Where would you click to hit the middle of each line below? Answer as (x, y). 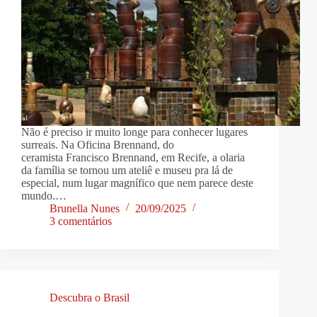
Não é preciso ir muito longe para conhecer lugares (134, 132)
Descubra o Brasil (90, 297)
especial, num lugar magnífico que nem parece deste (137, 183)
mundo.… (44, 195)
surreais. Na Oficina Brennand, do (98, 144)
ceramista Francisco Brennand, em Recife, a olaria (133, 157)
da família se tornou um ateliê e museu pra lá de (127, 170)
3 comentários (81, 221)
